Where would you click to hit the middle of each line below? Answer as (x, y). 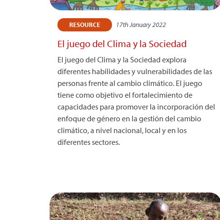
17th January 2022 (141, 25)
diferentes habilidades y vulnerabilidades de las (135, 71)
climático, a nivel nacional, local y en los (122, 130)
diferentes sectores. (89, 142)
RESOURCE (85, 25)
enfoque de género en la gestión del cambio (129, 118)
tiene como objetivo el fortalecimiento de (125, 95)
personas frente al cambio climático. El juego (130, 83)
